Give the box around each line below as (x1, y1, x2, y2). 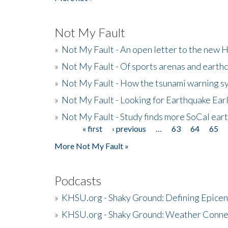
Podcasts (54, 173, 101, 188)
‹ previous (112, 123, 147, 133)
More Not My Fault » (54, 140, 129, 151)
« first (82, 123, 103, 133)
